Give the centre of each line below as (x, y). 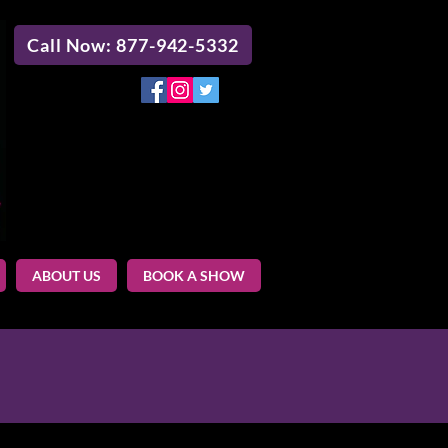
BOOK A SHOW (194, 275)
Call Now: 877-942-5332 (133, 45)
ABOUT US (66, 275)
